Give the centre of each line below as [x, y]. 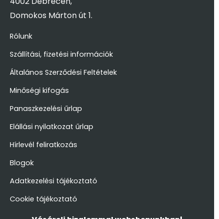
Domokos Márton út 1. [51, 15]
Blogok [22, 163]
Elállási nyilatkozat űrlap [52, 126]
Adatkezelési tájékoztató [54, 181]
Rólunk [21, 36]
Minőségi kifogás [39, 90]
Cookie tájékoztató [44, 199]
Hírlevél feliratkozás [44, 144]
